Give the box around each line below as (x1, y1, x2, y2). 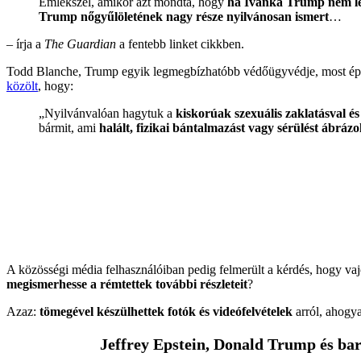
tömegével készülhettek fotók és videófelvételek (39, 304, 293, 318)
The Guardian (44, 36, 116, 51)
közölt (6, 78, 38, 93)
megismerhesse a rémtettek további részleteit (6, 276, 247, 291)
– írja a (6, 36, 44, 51)
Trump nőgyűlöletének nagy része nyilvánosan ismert (39, 9, 329, 23)
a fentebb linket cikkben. (116, 36, 244, 51)
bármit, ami (39, 120, 99, 135)
